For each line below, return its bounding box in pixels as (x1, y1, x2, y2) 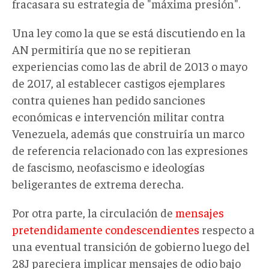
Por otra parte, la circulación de (12, 205, 175, 220)
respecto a (199, 222, 255, 237)
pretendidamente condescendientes (12, 222, 199, 237)
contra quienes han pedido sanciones (12, 92, 205, 107)
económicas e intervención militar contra (12, 109, 225, 124)
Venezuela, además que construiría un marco (12, 125, 244, 141)
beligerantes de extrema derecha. (12, 176, 183, 192)
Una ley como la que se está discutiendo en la (12, 25, 246, 40)
